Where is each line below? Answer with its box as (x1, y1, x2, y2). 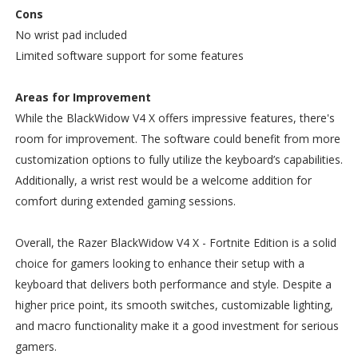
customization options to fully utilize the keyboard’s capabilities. (14, 151, 343, 167)
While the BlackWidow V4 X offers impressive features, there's (14, 109, 335, 125)
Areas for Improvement (14, 89, 151, 105)
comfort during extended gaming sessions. (14, 193, 236, 209)
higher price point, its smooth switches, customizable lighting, (14, 296, 333, 312)
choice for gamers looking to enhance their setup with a (14, 255, 304, 271)
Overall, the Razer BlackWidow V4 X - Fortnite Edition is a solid (14, 234, 336, 250)
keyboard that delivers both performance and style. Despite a (14, 276, 332, 292)
